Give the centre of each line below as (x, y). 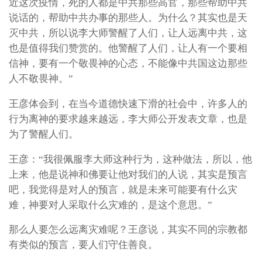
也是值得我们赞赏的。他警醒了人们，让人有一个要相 (128, 49)
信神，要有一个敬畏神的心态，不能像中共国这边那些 (128, 64)
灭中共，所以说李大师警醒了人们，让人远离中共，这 (128, 33)
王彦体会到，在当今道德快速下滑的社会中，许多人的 (128, 104)
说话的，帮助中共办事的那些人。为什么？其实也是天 (128, 18)
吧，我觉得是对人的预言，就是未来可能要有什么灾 (123, 189)
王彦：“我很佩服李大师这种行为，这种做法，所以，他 (130, 159)
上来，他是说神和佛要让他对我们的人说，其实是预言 (128, 174)
